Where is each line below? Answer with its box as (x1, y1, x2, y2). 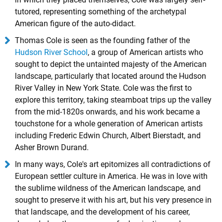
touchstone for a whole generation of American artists (15, 119, 203, 128)
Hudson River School (15, 48, 88, 57)
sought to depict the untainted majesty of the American (15, 59, 207, 69)
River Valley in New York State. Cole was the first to (15, 83, 192, 93)
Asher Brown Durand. (15, 143, 89, 152)
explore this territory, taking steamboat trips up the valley (15, 95, 212, 105)
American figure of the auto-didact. (15, 19, 136, 28)
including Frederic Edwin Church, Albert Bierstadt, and (15, 131, 201, 140)
